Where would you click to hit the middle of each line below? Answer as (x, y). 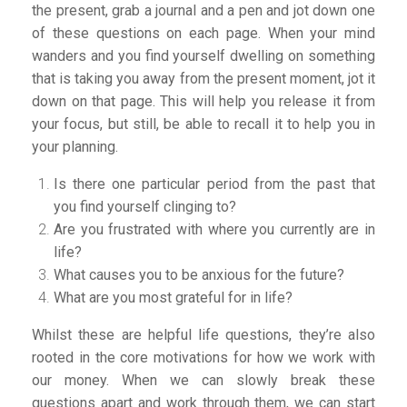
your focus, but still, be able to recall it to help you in (203, 124)
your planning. (75, 147)
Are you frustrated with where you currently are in (214, 229)
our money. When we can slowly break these (203, 380)
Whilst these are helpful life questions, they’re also (203, 335)
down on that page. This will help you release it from (203, 101)
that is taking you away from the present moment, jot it (203, 79)
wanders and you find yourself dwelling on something (203, 56)
